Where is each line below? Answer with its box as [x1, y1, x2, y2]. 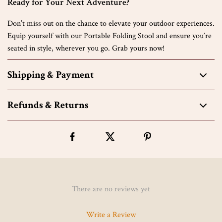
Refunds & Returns [7, 99, 89, 111]
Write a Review [86, 210, 136, 220]
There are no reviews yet [72, 184, 150, 194]
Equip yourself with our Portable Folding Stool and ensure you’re [7, 31, 212, 41]
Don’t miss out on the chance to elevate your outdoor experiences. [7, 18, 215, 29]
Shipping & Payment [7, 68, 94, 81]
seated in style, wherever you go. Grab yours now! [7, 43, 165, 54]
